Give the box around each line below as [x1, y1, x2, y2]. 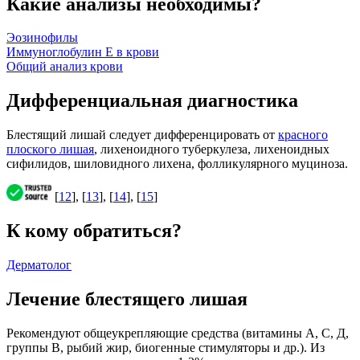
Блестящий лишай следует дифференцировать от [6, 128, 278, 142]
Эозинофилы [6, 31, 78, 45]
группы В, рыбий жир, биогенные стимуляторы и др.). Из [6, 340, 325, 354]
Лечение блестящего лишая [6, 288, 247, 309]
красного [278, 128, 328, 142]
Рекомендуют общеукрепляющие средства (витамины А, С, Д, [6, 325, 349, 340]
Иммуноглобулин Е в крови [6, 45, 159, 59]
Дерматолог [6, 258, 72, 272]
